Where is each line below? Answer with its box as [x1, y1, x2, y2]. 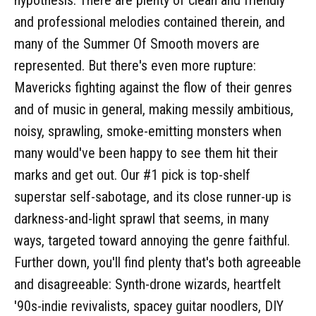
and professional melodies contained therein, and [14, 13, 285, 30]
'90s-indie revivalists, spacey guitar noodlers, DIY [14, 297, 284, 315]
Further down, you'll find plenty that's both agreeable [14, 253, 301, 271]
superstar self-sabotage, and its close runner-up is [14, 188, 291, 205]
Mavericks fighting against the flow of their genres [14, 78, 292, 96]
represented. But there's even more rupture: [14, 56, 256, 74]
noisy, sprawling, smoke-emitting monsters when [14, 122, 281, 140]
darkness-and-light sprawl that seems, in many [14, 209, 269, 227]
